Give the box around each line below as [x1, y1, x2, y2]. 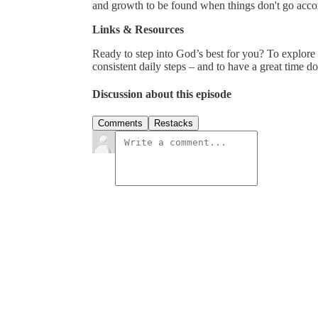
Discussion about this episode [92, 88, 231, 101]
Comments [98, 118, 143, 129]
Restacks [154, 118, 193, 129]
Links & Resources [92, 23, 184, 35]
